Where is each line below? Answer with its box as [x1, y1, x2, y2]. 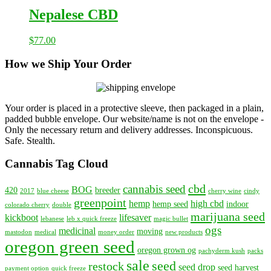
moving [137, 227, 163, 237]
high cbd [191, 198, 224, 209]
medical [34, 229, 56, 236]
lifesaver [119, 212, 151, 223]
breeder [95, 186, 120, 195]
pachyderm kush [198, 247, 245, 255]
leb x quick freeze [67, 215, 117, 223]
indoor [226, 200, 249, 209]
